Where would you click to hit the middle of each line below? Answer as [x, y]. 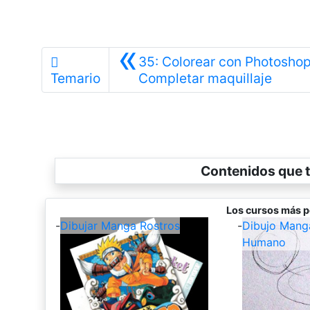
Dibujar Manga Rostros [120, 225]
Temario [75, 78]
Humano [264, 242]
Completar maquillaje [205, 78]
